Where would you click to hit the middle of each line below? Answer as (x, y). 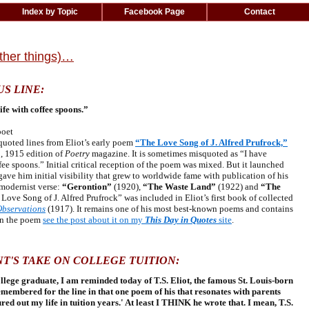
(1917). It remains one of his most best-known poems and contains (169, 209)
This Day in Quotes (181, 220)
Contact (259, 12)
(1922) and (238, 187)
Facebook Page (154, 12)
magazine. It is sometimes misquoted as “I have (178, 153)
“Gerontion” (87, 187)
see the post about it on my (94, 220)
